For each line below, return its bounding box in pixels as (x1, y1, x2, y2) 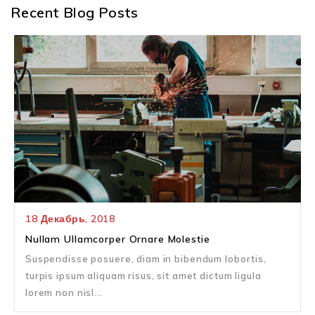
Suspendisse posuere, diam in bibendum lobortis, (25, 253, 266, 265)
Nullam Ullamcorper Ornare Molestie (25, 233, 210, 246)
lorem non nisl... (25, 287, 103, 299)
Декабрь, (40, 212, 91, 226)
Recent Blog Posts (11, 4, 139, 21)
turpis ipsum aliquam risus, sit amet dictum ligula (25, 270, 262, 282)
